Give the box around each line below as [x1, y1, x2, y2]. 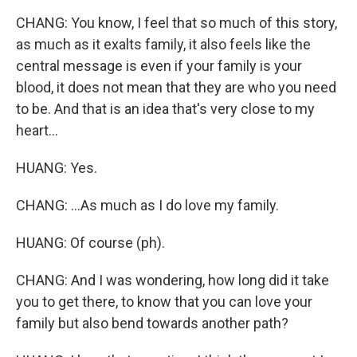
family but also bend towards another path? [16, 315, 288, 331]
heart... [16, 122, 58, 139]
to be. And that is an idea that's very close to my [16, 100, 315, 117]
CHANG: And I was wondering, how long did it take [16, 272, 329, 288]
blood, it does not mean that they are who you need [16, 79, 336, 96]
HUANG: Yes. [16, 159, 97, 176]
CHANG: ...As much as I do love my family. [16, 197, 279, 214]
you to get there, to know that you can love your [16, 293, 312, 310]
